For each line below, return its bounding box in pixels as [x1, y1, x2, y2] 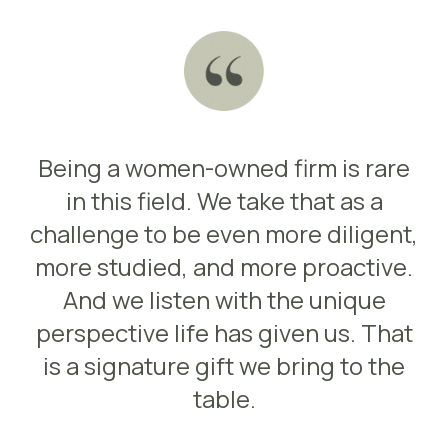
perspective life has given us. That [35, 316, 413, 349]
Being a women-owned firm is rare [38, 151, 410, 184]
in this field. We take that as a [65, 184, 383, 217]
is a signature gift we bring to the [43, 349, 405, 382]
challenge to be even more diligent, [30, 217, 418, 250]
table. [192, 382, 256, 415]
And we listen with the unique [62, 283, 386, 316]
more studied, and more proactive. [35, 250, 413, 283]
